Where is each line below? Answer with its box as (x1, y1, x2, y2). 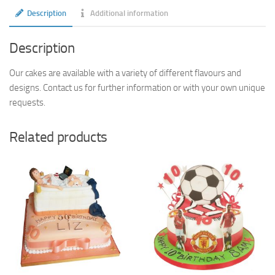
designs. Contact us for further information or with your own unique (9, 82, 265, 93)
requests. (9, 96, 45, 108)
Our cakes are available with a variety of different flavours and (9, 67, 241, 79)
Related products (9, 128, 108, 145)
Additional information (90, 8, 169, 18)
